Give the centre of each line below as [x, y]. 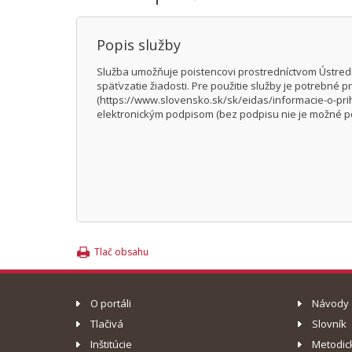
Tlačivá [107, 323]
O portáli [111, 303]
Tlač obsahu [121, 251]
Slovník [329, 323]
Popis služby [139, 45]
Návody [330, 303]
